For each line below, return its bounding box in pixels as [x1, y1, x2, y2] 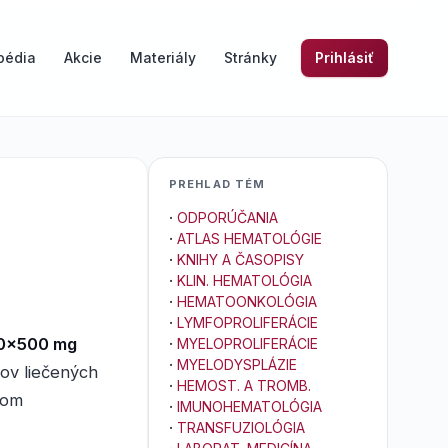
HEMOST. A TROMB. [177, 377, 311, 394]
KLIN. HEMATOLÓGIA [177, 272, 312, 289]
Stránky [224, 49, 277, 66]
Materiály [130, 49, 196, 66]
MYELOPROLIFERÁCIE [177, 335, 318, 352]
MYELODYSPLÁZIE [177, 356, 297, 373]
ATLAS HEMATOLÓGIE [177, 230, 322, 247]
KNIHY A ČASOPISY [177, 251, 304, 268]
